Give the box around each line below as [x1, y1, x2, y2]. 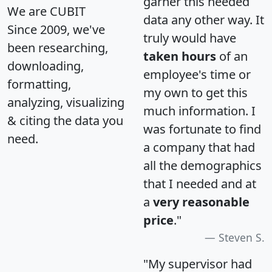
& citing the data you [7, 112, 123, 129]
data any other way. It [143, 11, 264, 28]
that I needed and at [143, 175, 256, 192]
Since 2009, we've [7, 21, 105, 38]
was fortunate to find [143, 120, 261, 137]
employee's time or [143, 66, 251, 83]
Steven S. [219, 229, 265, 245]
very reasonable [153, 193, 250, 210]
